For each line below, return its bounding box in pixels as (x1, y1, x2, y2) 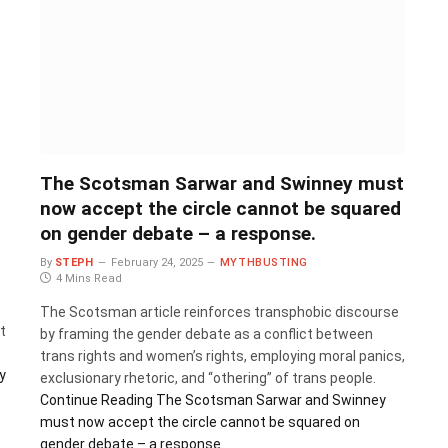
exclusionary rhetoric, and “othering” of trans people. (39, 369, 376, 386)
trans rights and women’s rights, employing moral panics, (39, 347, 405, 364)
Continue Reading (39, 391, 153, 408)
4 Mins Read (55, 271, 122, 285)
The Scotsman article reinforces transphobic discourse (39, 303, 399, 320)
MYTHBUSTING (219, 255, 308, 269)
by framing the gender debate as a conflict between (39, 325, 373, 342)
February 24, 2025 (110, 255, 203, 269)
